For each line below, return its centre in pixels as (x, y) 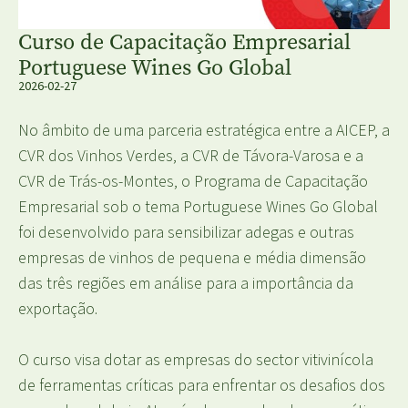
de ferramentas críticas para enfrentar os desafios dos (202, 386)
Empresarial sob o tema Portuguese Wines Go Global (198, 207)
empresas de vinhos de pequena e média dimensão (192, 258)
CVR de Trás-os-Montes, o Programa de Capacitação (193, 182)
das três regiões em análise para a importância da (186, 284)
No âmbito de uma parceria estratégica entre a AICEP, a (204, 131)
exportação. (58, 309)
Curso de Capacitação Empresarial (184, 42)
